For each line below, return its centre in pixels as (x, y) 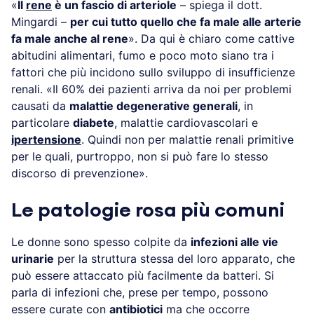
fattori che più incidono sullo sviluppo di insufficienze (153, 73)
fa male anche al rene (70, 39)
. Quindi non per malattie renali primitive (187, 140)
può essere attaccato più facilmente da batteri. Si (143, 276)
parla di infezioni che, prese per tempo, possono (140, 293)
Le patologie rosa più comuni (148, 211)
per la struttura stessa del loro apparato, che (175, 259)
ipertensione (46, 140)
